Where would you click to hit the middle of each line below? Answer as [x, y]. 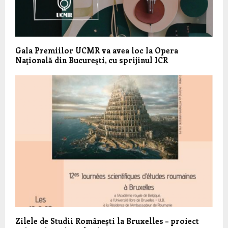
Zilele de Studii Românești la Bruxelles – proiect [107, 221]
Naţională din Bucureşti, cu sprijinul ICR [92, 60]
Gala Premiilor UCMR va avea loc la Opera [97, 51]
